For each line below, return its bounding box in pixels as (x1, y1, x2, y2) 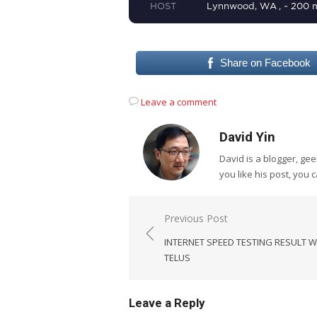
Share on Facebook (219, 57, 311, 69)
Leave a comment (141, 96, 217, 108)
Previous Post (164, 212, 228, 225)
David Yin (219, 129, 275, 145)
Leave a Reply (129, 296, 204, 310)
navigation (142, 230, 218, 248)
